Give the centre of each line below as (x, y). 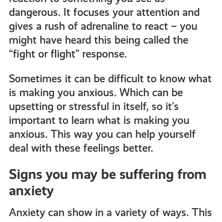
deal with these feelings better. (81, 148)
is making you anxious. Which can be (96, 93)
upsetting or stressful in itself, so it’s (94, 107)
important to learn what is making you (99, 120)
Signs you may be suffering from (108, 174)
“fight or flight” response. (68, 54)
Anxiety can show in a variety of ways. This (110, 213)
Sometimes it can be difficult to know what (110, 79)
